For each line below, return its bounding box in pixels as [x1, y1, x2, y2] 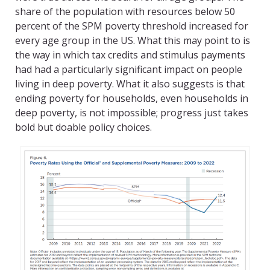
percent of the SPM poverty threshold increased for [15, 19, 248, 33]
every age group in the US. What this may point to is [15, 34, 250, 48]
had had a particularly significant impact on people [15, 63, 242, 77]
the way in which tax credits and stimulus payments [15, 48, 245, 62]
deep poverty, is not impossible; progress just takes [15, 106, 248, 120]
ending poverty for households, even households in [15, 92, 248, 105]
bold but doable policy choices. [15, 121, 152, 134]
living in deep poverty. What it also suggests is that [15, 77, 245, 91]
